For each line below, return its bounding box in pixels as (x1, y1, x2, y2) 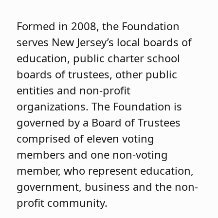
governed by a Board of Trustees (17, 115, 181, 130)
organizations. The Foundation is (17, 99, 182, 114)
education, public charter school (17, 51, 181, 66)
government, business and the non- (17, 179, 199, 194)
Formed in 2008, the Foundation (17, 18, 180, 34)
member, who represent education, (17, 163, 194, 178)
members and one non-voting (17, 147, 168, 162)
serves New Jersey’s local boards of (17, 35, 192, 50)
